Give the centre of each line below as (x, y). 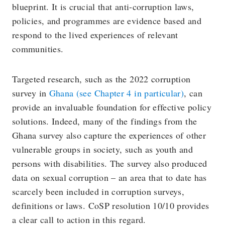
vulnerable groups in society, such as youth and (102, 149)
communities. (38, 48)
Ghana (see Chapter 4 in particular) (117, 93)
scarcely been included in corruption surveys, (98, 191)
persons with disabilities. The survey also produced (110, 163)
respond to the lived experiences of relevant (95, 34)
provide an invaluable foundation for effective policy (112, 107)
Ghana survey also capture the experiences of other (109, 135)
